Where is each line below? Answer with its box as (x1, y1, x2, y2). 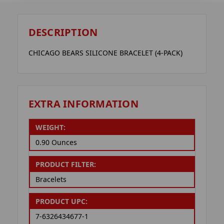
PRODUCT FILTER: (35, 159, 96, 169)
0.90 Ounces (35, 137, 77, 147)
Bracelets (35, 174, 66, 184)
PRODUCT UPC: (35, 196, 87, 206)
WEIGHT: (35, 122, 65, 132)
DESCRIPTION (28, 25, 98, 39)
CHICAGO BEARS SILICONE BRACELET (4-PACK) (28, 48, 182, 58)
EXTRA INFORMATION (28, 96, 138, 110)
